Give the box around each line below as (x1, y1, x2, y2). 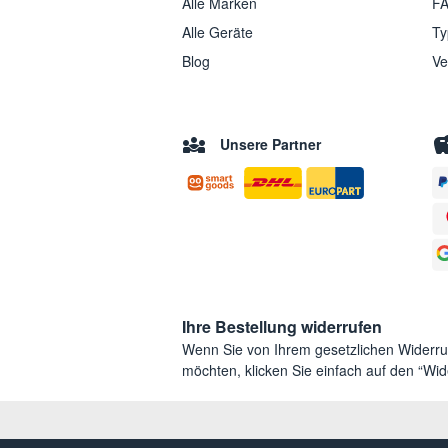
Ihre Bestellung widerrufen (182, 315, 382, 339)
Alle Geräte (182, 22, 253, 43)
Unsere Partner (220, 134, 321, 155)
